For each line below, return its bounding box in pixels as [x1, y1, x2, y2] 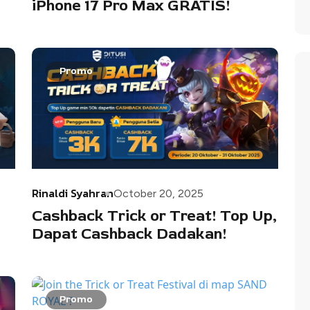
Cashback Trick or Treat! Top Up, [32, 206, 277, 226]
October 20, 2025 [113, 187, 203, 201]
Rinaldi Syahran [32, 185, 113, 202]
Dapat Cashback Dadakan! [32, 224, 227, 244]
